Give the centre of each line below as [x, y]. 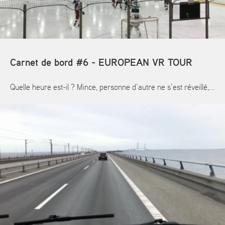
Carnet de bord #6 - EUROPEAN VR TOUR [101, 63]
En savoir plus [37, 115]
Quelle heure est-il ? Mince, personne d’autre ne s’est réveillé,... [113, 88]
